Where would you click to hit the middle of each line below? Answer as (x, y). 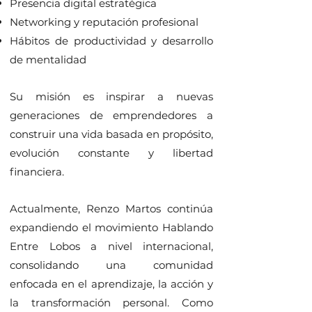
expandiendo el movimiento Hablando (111, 227)
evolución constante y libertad (111, 153)
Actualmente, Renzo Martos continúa (111, 209)
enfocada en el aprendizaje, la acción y (111, 284)
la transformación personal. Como (111, 303)
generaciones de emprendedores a (111, 115)
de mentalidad (49, 60)
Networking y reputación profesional (106, 22)
